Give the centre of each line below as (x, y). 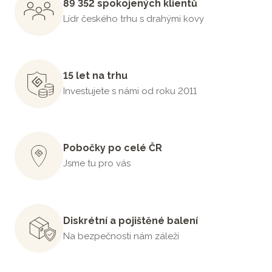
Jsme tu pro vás (97, 164)
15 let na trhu (95, 76)
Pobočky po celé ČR (113, 148)
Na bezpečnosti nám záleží (121, 236)
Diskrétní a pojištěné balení (131, 220)
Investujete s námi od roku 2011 (130, 91)
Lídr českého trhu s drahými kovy (134, 19)
